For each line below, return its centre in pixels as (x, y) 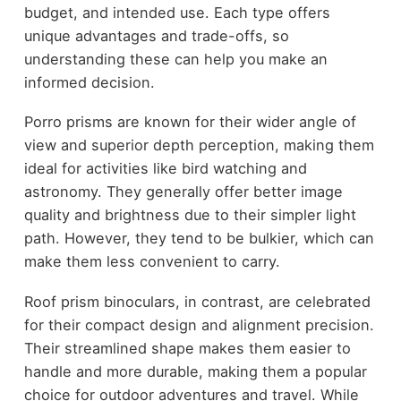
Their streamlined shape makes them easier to (187, 348)
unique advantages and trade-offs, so (156, 35)
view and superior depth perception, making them (199, 145)
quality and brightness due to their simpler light (190, 215)
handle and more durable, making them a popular (195, 371)
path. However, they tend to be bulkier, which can (199, 239)
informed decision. (89, 82)
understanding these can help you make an (175, 59)
